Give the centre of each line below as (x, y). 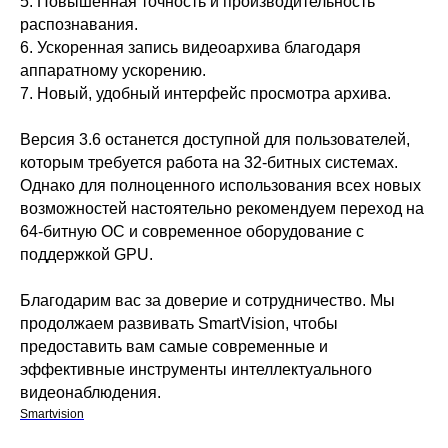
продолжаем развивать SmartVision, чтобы (179, 323)
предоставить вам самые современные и (174, 346)
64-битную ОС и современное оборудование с (192, 231)
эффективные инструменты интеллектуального (196, 369)
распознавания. (79, 24)
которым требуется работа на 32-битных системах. (209, 162)
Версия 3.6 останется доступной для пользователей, (215, 139)
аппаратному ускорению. (113, 70)
